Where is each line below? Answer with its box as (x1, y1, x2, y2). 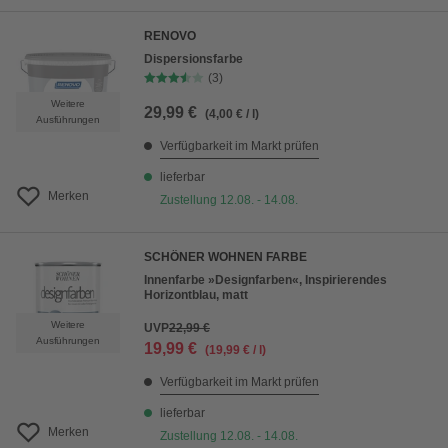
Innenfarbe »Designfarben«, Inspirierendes (144, 273, 387, 287)
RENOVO (144, 29, 196, 43)
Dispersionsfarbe (144, 52, 243, 66)
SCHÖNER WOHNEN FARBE (144, 250, 307, 264)
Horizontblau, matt (144, 288, 248, 302)
